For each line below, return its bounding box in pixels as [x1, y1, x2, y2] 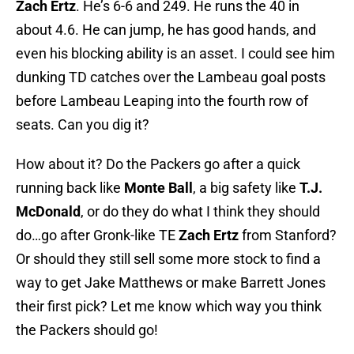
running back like [16, 179, 124, 197]
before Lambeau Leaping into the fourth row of [16, 92, 308, 110]
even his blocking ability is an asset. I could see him [16, 45, 335, 62]
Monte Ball [124, 179, 193, 197]
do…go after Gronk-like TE [16, 227, 179, 244]
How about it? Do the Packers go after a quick [16, 156, 300, 173]
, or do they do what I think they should [81, 203, 320, 220]
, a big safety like [193, 179, 299, 197]
